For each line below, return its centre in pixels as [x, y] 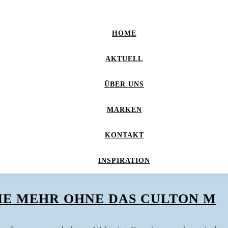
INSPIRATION [124, 161]
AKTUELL [124, 59]
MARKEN [124, 110]
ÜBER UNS [124, 84]
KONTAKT [124, 135]
